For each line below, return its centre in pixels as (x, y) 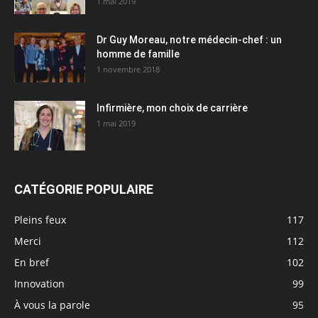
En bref (32, 262)
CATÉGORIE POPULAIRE (84, 189)
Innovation (39, 283)
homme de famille (138, 54)
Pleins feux (40, 219)
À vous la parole (52, 305)
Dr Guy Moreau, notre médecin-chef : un (189, 39)
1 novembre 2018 (128, 69)
